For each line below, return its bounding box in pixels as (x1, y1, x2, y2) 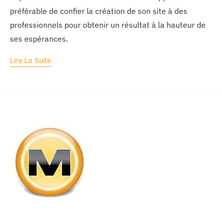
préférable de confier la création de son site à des (9, 6, 187, 16)
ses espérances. (9, 34, 68, 44)
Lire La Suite (9, 56, 52, 65)
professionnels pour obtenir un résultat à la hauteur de (9, 20, 206, 30)
